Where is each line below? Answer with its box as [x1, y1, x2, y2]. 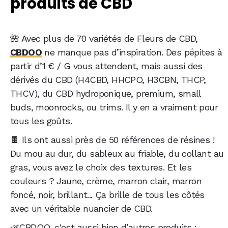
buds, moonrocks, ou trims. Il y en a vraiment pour [10, 101, 218, 112]
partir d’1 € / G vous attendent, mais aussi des [10, 60, 203, 71]
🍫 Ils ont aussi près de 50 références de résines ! [10, 134, 214, 145]
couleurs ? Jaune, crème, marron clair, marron [10, 175, 202, 186]
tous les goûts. [10, 115, 72, 126]
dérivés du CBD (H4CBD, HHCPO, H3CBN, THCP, [10, 74, 206, 85]
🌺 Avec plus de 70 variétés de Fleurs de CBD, [10, 33, 198, 44]
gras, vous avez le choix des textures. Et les [10, 161, 191, 173]
